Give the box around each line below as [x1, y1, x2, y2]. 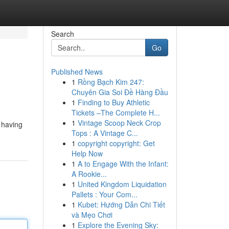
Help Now [71, 148, 103, 158]
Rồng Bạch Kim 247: [77, 77, 144, 87]
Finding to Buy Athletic [77, 97, 150, 107]
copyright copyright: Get [77, 138, 155, 148]
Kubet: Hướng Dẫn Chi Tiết [77, 199, 165, 210]
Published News [51, 66, 103, 77]
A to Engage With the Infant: [77, 158, 169, 169]
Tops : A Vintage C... [71, 128, 138, 138]
